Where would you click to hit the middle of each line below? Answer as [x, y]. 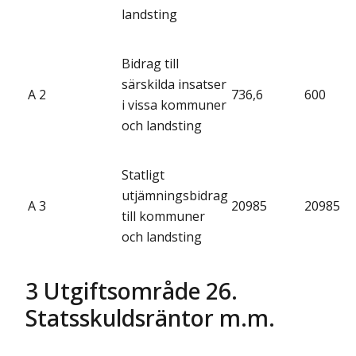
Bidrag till [150, 63]
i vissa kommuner [174, 104]
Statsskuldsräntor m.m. [150, 318]
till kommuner [163, 216]
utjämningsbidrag [175, 195]
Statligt [143, 174]
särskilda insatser [174, 84]
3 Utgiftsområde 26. [132, 291]
